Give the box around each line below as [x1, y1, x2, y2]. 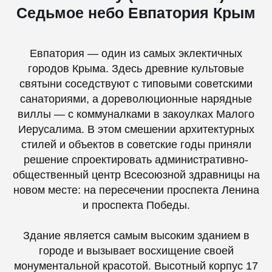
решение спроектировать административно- [24, 154, 248, 166]
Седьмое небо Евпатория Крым [16, 4, 256, 21]
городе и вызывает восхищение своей [38, 245, 234, 257]
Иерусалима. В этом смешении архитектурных [18, 123, 254, 135]
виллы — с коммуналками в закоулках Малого [18, 108, 254, 120]
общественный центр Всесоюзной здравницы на [12, 169, 260, 181]
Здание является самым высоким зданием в [22, 229, 250, 242]
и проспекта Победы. [82, 199, 190, 211]
